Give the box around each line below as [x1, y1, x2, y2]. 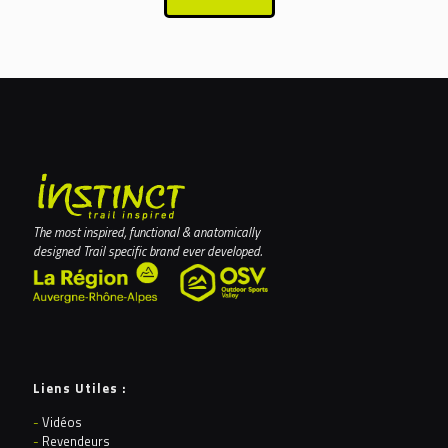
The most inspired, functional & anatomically [33, 221, 260, 242]
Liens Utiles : [33, 378, 127, 398]
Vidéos [42, 412, 82, 432]
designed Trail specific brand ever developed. [33, 240, 262, 261]
